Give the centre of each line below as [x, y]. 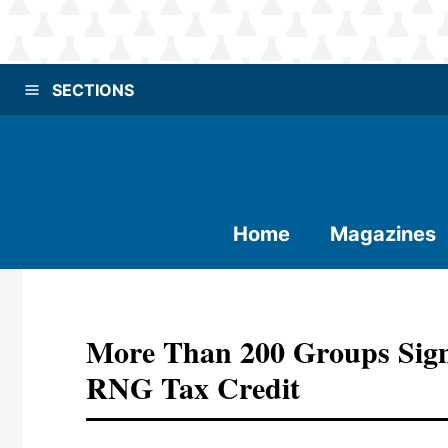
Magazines [383, 234]
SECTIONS [93, 89]
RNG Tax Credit [193, 387]
